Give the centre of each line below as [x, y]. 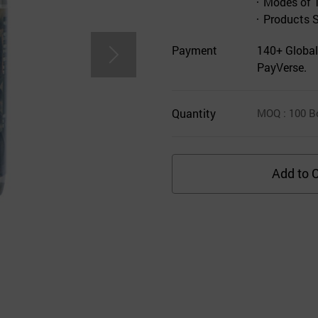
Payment [194, 50]
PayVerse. [282, 67]
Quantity [194, 113]
